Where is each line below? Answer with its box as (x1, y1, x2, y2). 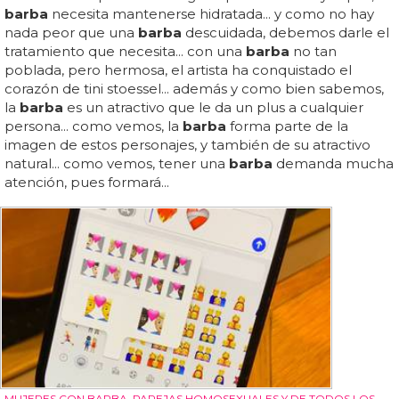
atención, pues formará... (4, 173, 169, 191)
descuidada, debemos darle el (182, 23, 389, 41)
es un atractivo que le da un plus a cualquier (63, 98, 363, 116)
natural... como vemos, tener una (4, 154, 229, 172)
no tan (289, 42, 337, 60)
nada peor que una (4, 23, 138, 41)
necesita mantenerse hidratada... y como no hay (48, 4, 374, 22)
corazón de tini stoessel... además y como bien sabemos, (4, 79, 384, 97)
